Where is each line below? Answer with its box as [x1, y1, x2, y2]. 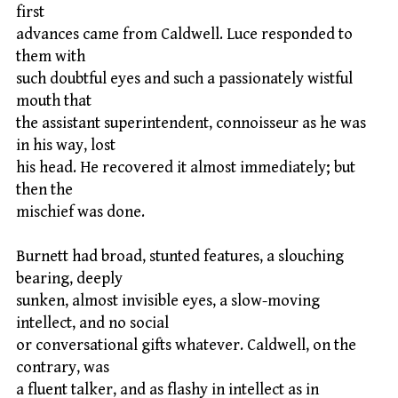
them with [16, 46, 85, 66]
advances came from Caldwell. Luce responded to [16, 24, 353, 44]
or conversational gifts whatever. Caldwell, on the [16, 336, 356, 355]
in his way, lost [16, 135, 115, 155]
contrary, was [16, 358, 109, 378]
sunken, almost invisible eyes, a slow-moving [16, 291, 320, 311]
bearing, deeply [16, 269, 123, 289]
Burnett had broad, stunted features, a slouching [16, 247, 344, 267]
